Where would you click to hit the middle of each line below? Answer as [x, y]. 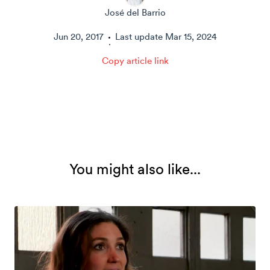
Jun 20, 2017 [78, 37]
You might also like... [135, 169]
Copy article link [135, 61]
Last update [139, 37]
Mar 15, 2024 [191, 37]
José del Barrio [135, 13]
